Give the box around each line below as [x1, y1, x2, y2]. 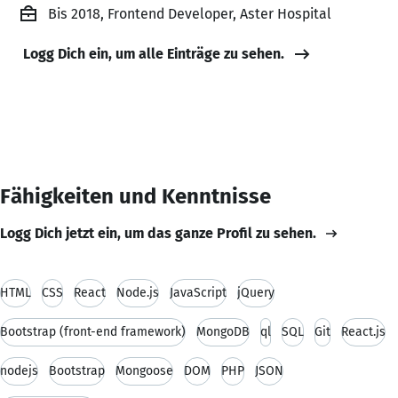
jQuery [237, 284, 275, 300]
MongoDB [196, 323, 250, 339]
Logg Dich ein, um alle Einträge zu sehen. [23, 44, 284, 62]
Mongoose [115, 362, 173, 378]
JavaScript [170, 284, 227, 300]
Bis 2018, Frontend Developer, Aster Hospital [48, 4, 331, 22]
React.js [341, 323, 386, 339]
